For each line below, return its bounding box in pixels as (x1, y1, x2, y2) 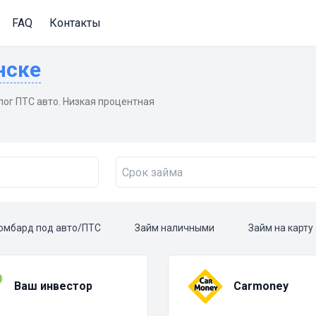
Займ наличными (135, 222, 214, 234)
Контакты (49, 16, 101, 30)
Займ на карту (248, 222, 313, 234)
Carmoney (233, 279, 288, 293)
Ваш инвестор (14, 279, 92, 293)
